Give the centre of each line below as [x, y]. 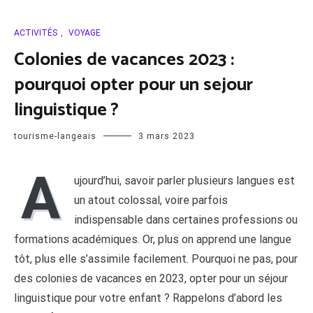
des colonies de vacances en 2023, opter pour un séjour [151, 278]
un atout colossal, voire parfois [151, 200]
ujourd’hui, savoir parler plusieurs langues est [184, 181]
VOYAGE [85, 33]
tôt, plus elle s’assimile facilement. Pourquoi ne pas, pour [156, 259]
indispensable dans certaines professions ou [186, 220]
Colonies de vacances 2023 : [124, 60]
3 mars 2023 [167, 136]
